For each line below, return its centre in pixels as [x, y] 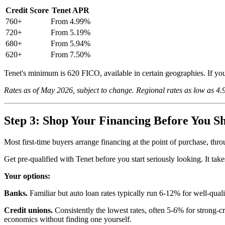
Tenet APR [71, 11]
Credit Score [27, 11]
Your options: [27, 176]
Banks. [16, 193]
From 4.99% [71, 22]
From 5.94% [71, 44]
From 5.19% [71, 33]
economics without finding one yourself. [68, 219]
